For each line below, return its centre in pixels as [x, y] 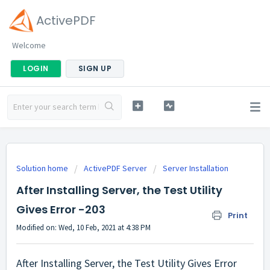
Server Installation [196, 168]
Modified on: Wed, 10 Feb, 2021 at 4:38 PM [83, 228]
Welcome [29, 45]
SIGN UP [95, 68]
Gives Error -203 [61, 209]
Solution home [43, 168]
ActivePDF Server [115, 168]
